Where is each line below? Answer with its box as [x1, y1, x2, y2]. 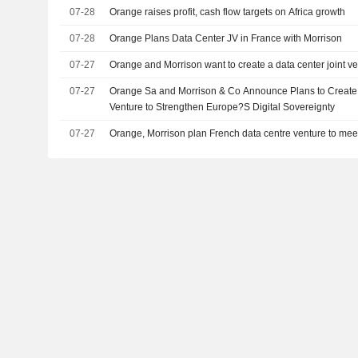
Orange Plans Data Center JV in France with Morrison [109, 32, 343, 44]
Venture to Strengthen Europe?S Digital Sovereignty [109, 101, 336, 113]
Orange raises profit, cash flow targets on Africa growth [109, 6, 346, 18]
